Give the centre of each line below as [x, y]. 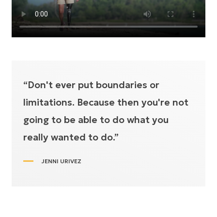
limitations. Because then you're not [106, 102]
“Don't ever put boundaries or [91, 85]
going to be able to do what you [96, 119]
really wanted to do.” [71, 137]
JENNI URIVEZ [61, 161]
